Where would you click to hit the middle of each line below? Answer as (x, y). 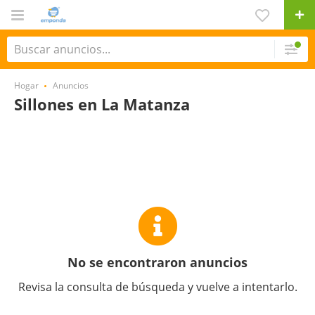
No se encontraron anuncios (157, 262)
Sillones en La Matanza (102, 104)
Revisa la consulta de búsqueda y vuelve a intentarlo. (157, 287)
